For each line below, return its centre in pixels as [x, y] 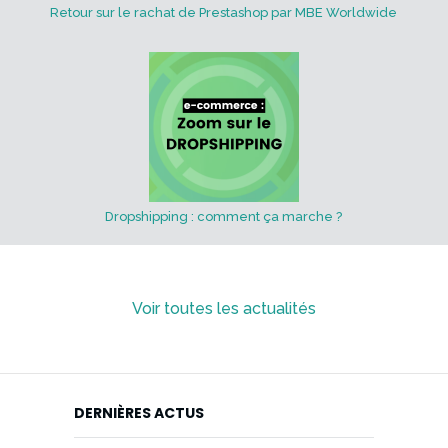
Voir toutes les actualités [223, 309]
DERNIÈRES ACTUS [139, 413]
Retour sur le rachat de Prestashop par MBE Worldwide [224, 13]
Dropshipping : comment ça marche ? [224, 217]
